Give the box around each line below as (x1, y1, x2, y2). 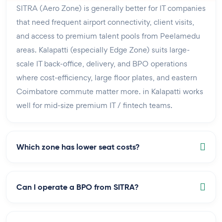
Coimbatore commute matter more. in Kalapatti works (16, 86, 203, 97)
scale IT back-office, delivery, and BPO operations (16, 58, 187, 69)
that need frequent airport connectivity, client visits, (16, 16, 194, 27)
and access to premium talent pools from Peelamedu (16, 30, 200, 41)
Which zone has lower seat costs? (16, 141, 140, 152)
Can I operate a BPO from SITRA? (16, 181, 139, 192)
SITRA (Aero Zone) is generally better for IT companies (16, 2, 206, 13)
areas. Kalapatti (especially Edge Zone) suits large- (16, 44, 190, 55)
